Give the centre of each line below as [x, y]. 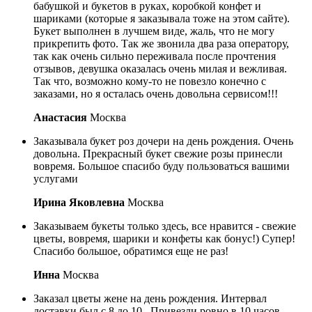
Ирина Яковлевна [79, 202]
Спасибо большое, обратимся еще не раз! [131, 251]
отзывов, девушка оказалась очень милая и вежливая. [160, 68]
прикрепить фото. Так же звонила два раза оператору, [161, 43]
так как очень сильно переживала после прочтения [155, 56]
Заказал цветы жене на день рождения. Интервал [150, 298]
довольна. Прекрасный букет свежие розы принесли [158, 153]
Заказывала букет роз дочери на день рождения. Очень [163, 141]
